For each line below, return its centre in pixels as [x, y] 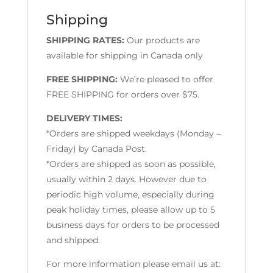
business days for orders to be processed [133, 225]
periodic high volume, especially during [130, 195]
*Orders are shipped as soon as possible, [131, 164]
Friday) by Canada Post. [96, 149]
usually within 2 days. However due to [126, 179]
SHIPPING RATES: [86, 41]
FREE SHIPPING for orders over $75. [122, 95]
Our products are [163, 41]
